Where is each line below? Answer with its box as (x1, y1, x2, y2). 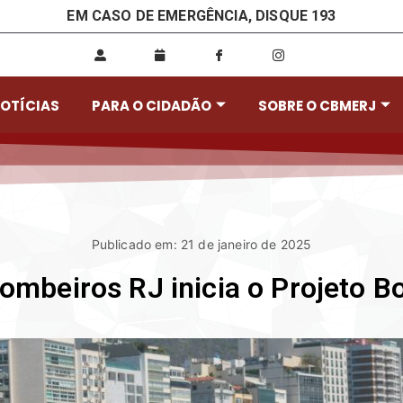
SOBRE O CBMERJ (258, 95, 377, 115)
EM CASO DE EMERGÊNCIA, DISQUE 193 (67, 7, 336, 24)
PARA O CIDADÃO (92, 95, 212, 115)
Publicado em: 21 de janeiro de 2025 (91, 237, 312, 252)
